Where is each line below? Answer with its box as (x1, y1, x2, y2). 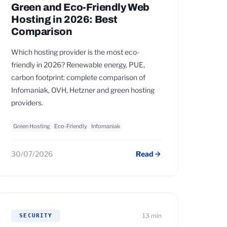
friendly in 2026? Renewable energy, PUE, (11, 60, 145, 69)
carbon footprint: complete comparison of (11, 73, 146, 82)
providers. (11, 98, 44, 107)
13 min (142, 212, 162, 219)
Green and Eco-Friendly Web (11, 2, 149, 13)
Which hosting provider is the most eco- (11, 48, 140, 56)
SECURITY (19, 212, 53, 219)
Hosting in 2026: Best (11, 14, 118, 25)
